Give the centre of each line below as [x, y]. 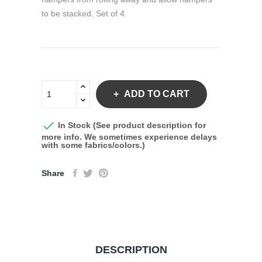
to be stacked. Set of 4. [84, 13]
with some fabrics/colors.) [93, 145]
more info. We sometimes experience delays [129, 137]
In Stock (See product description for [131, 125]
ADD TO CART [157, 94]
